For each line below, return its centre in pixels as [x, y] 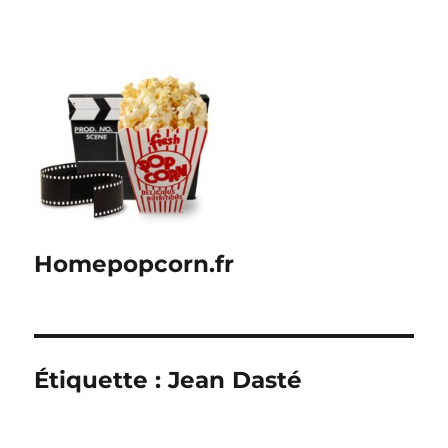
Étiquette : [101, 380]
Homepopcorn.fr [134, 264]
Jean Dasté [235, 380]
